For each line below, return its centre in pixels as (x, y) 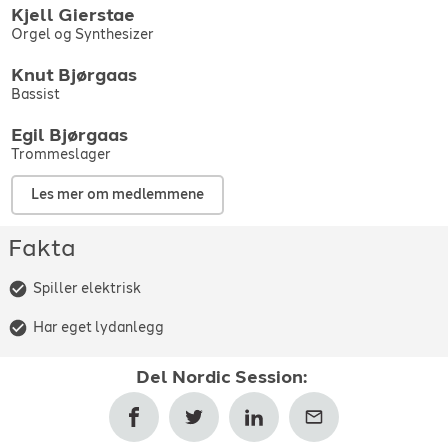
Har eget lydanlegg (98, 327)
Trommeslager (60, 155)
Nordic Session (237, 377)
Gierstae (96, 14)
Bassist (35, 94)
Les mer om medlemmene (117, 195)
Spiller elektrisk (87, 288)
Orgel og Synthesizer (82, 34)
